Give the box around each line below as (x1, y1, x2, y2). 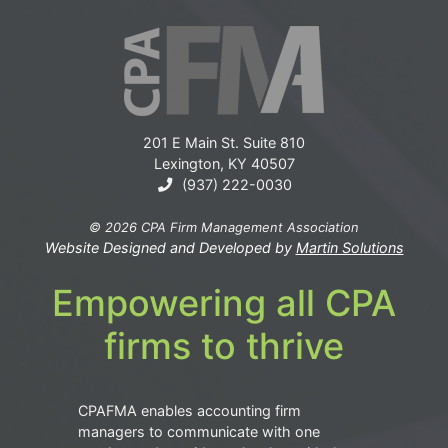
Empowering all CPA (52, 280, 396, 325)
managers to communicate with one (77, 422, 320, 440)
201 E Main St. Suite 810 (143, 133, 305, 151)
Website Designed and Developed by (44, 238, 296, 256)
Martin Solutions (295, 238, 404, 256)
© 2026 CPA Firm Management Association (89, 218, 359, 235)
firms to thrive (104, 323, 344, 368)
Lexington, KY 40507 (153, 154, 295, 172)
